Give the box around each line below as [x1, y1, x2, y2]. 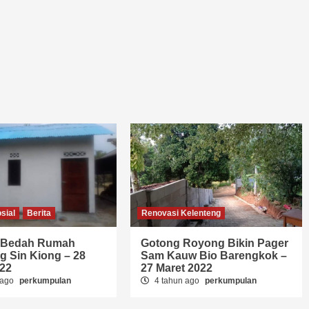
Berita [27, 208, 52, 218]
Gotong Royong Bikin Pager [141, 237, 289, 249]
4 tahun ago [152, 276, 202, 286]
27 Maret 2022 [141, 262, 213, 274]
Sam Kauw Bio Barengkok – [141, 250, 288, 261]
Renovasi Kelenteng [141, 208, 221, 218]
